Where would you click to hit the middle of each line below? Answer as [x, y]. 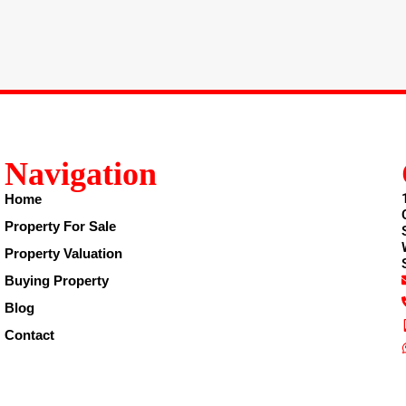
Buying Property [57, 280]
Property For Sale [61, 226]
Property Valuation [64, 253]
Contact [30, 334]
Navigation [81, 174]
